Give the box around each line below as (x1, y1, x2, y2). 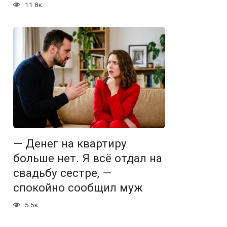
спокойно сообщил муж (13, 181, 143, 195)
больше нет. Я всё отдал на (13, 152, 162, 165)
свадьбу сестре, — (13, 166, 111, 180)
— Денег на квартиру (13, 137, 127, 150)
